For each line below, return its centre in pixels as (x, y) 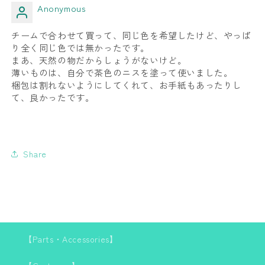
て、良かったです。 (53, 97)
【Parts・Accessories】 (71, 239)
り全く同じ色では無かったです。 (80, 48)
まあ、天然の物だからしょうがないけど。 (99, 60)
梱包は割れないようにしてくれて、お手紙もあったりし (127, 85)
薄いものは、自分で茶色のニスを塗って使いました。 (122, 72)
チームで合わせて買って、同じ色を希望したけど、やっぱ (131, 35)
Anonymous (62, 8)
